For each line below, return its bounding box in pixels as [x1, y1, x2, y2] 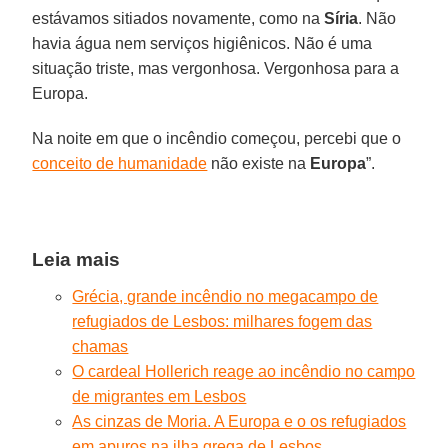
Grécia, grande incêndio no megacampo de [72, 287, 379, 305]
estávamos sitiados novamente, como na [32, 9, 325, 27]
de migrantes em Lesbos [72, 387, 247, 405]
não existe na [207, 154, 311, 172]
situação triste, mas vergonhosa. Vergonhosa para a [32, 59, 400, 77]
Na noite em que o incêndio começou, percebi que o [32, 129, 402, 147]
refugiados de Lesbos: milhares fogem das [72, 312, 373, 330]
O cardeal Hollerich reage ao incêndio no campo [72, 362, 416, 380]
